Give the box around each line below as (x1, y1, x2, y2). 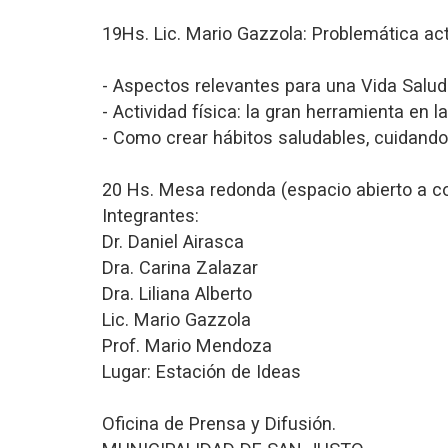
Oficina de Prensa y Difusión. (102, 413, 336, 434)
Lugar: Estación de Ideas (102, 361, 301, 382)
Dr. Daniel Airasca (102, 231, 244, 252)
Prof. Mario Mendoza (102, 335, 272, 356)
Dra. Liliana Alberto (102, 283, 252, 304)
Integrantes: (102, 205, 199, 226)
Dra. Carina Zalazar (102, 257, 258, 278)
